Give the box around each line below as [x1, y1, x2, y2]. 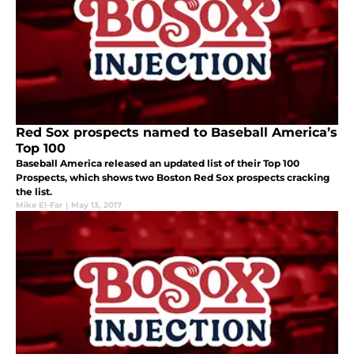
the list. [16, 186, 52, 198]
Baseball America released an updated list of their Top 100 [16, 157, 299, 170]
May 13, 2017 [71, 200, 122, 211]
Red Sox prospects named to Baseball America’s [16, 125, 337, 141]
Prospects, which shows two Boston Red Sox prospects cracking [16, 171, 330, 184]
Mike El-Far [16, 200, 62, 211]
